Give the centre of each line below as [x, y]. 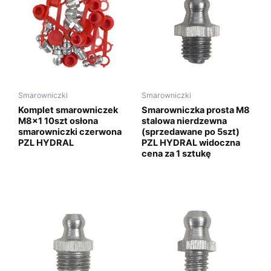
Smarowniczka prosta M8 [196, 110]
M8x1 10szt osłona [58, 121]
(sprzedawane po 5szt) [191, 132]
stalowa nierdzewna [184, 121]
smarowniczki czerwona [70, 132]
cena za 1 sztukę [176, 153]
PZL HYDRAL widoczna [191, 142]
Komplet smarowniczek [68, 110]
